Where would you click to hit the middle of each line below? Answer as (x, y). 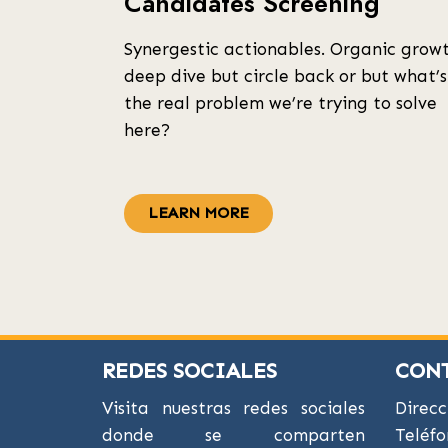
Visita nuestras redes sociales (233, 408)
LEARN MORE (198, 213)
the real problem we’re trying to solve (280, 103)
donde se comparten (233, 435)
